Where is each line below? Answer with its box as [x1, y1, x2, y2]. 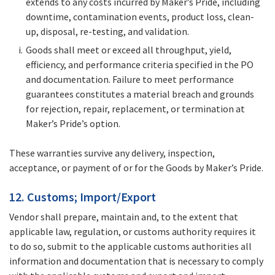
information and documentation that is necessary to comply [9, 255, 263, 268]
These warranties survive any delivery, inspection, [9, 147, 215, 160]
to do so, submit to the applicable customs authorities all [9, 240, 252, 253]
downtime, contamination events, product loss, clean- [26, 10, 254, 23]
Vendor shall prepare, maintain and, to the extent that [9, 211, 238, 223]
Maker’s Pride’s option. [26, 117, 120, 130]
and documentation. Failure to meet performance [26, 73, 234, 86]
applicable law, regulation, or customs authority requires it [9, 225, 256, 238]
